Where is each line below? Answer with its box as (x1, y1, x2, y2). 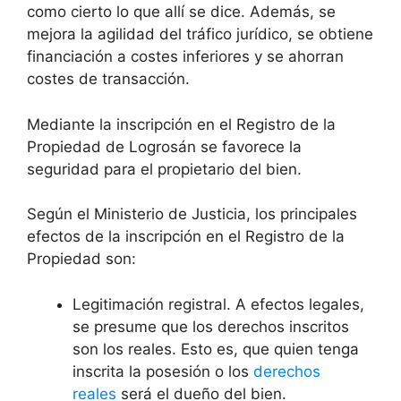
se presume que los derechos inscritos (73, 317, 349, 336)
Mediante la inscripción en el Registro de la (27, 115, 336, 133)
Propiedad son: (27, 250, 136, 269)
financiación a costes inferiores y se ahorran (27, 47, 344, 66)
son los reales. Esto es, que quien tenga (73, 339, 359, 358)
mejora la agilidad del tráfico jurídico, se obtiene (27, 25, 373, 44)
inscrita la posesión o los (73, 362, 253, 380)
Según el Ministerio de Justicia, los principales (27, 205, 357, 224)
